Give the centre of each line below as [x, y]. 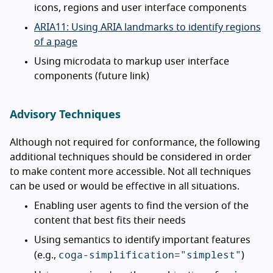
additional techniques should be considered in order [131, 158]
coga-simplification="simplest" [150, 255]
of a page [56, 42]
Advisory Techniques [65, 115]
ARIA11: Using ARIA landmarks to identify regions [147, 28]
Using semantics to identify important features [142, 240]
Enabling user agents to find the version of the [141, 206]
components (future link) [92, 76]
